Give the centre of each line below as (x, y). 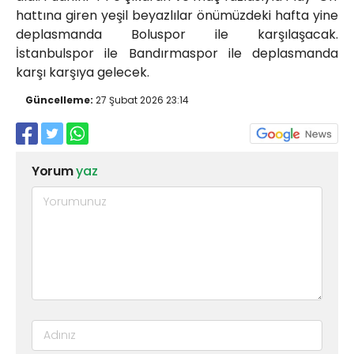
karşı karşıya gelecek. (83, 73)
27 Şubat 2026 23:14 (141, 100)
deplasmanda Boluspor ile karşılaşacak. (177, 35)
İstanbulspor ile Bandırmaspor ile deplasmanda (177, 54)
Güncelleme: (59, 100)
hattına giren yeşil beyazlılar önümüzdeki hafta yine (177, 16)
